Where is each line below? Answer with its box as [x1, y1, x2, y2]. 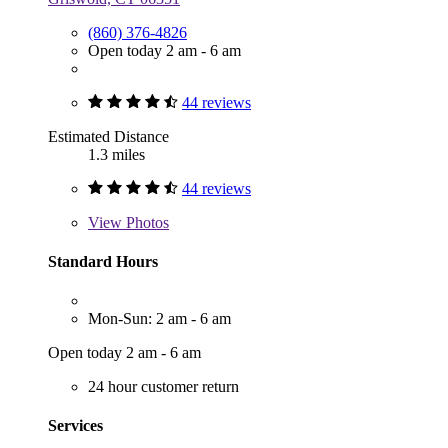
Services [48, 417, 103, 435]
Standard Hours [48, 252, 158, 270]
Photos [122, 213, 169, 231]
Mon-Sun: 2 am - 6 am [88, 310, 231, 328]
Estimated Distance [48, 127, 169, 145]
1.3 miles [88, 145, 145, 163]
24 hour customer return [88, 378, 239, 396]
